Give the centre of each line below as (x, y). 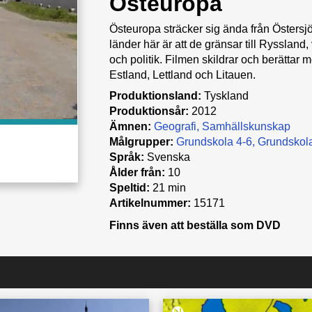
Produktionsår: (149, 111)
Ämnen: (130, 126)
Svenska (167, 157)
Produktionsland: (155, 96)
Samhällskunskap (246, 126)
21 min (167, 188)
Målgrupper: (141, 142)
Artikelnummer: (150, 203)
